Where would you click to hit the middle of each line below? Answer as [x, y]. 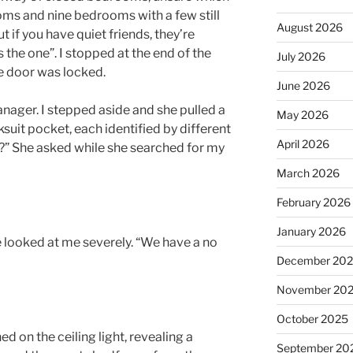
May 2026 [302, 114]
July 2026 [301, 56]
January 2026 [311, 231]
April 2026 [303, 143]
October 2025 [312, 318]
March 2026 [308, 173]
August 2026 [309, 27]
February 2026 [313, 202]
